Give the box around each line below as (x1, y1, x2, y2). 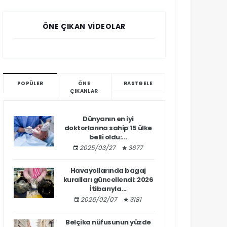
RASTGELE (123, 80, 153, 87)
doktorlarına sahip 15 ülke (64, 123, 152, 133)
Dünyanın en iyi (83, 114, 134, 124)
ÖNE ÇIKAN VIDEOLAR (42, 21, 126, 31)
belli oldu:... (89, 132, 127, 142)
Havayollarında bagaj (70, 166, 146, 175)
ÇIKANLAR (70, 87, 98, 95)
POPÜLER (17, 80, 44, 87)
